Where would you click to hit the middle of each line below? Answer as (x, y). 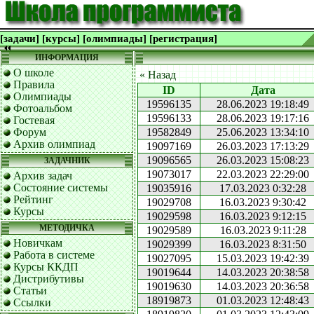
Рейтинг (33, 199)
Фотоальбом (43, 108)
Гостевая (34, 120)
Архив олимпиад (54, 144)
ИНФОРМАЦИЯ (67, 57)
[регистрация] (183, 39)
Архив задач (43, 176)
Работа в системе (54, 255)
